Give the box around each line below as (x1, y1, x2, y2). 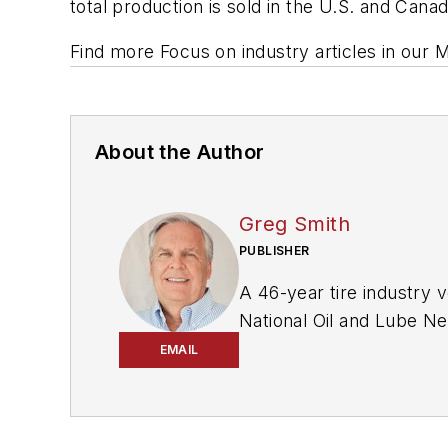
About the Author (95, 140, 265, 165)
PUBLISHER (239, 243, 310, 259)
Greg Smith (239, 212, 350, 237)
